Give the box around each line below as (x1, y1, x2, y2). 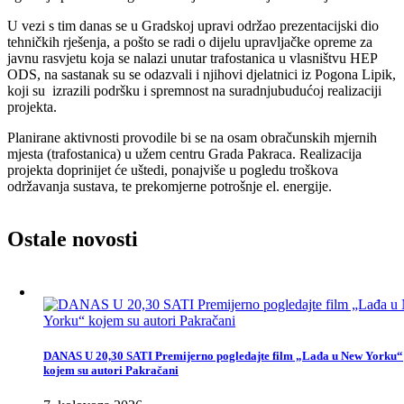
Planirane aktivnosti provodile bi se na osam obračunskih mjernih (7, 129, 377, 145)
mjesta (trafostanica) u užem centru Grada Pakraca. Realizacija (7, 145, 362, 161)
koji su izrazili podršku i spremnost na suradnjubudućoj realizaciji (7, 82, 381, 98)
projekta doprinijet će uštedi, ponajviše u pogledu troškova (7, 161, 338, 178)
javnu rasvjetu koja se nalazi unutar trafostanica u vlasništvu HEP (7, 50, 377, 66)
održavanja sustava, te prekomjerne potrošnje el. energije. (7, 178, 332, 194)
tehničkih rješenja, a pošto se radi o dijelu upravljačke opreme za (7, 33, 372, 50)
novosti (72, 226, 138, 251)
